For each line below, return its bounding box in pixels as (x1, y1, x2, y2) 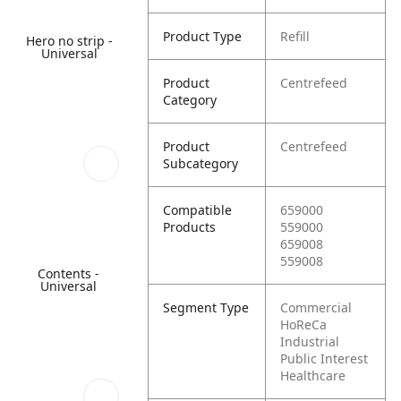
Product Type (163, 28, 243, 45)
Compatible (163, 201, 233, 218)
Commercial (280, 299, 353, 316)
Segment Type (163, 299, 250, 316)
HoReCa (280, 316, 328, 333)
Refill (280, 28, 311, 45)
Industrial (280, 333, 340, 350)
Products (163, 218, 217, 235)
